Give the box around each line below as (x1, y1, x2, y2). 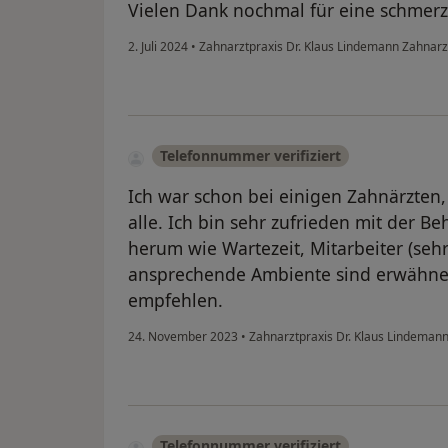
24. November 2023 (128, 328, 238, 346)
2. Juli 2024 (128, 38, 188, 56)
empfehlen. (128, 288, 223, 313)
